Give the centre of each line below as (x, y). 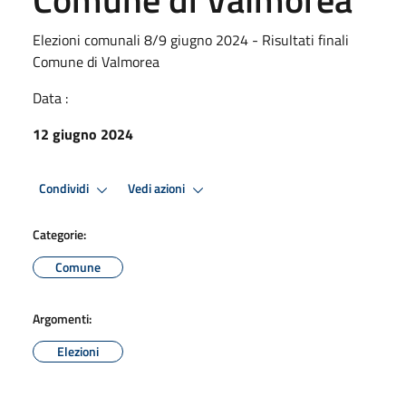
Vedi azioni (158, 189)
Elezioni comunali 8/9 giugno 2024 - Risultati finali (191, 39)
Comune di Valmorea (96, 61)
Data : (50, 97)
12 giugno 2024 (83, 134)
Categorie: (59, 234)
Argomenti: (62, 318)
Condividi (65, 189)
